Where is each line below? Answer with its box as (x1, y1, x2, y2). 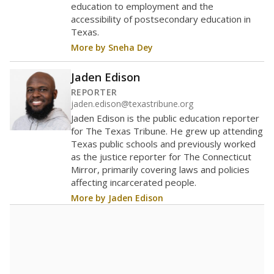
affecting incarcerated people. (71, 176, 196, 188)
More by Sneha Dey (71, 42, 153, 53)
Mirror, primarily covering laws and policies (71, 163, 250, 176)
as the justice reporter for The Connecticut (71, 150, 251, 163)
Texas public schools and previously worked (71, 138, 256, 150)
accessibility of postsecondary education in (71, 13, 251, 25)
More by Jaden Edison (71, 192, 163, 204)
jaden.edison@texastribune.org (71, 98, 193, 109)
